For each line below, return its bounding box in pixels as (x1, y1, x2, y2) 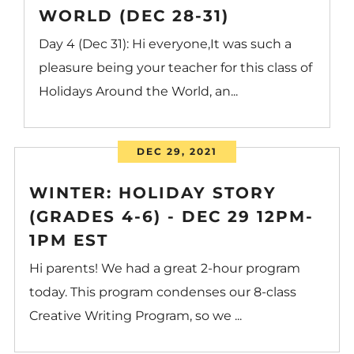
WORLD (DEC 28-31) (39, 6, 230, 25)
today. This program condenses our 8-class (29, 284, 296, 299)
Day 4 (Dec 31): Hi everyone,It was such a (39, 36, 292, 51)
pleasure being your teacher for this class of (39, 59, 313, 75)
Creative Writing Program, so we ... (29, 307, 242, 323)
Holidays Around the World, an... (39, 83, 239, 99)
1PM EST (29, 230, 108, 250)
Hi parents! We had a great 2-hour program (29, 260, 300, 276)
